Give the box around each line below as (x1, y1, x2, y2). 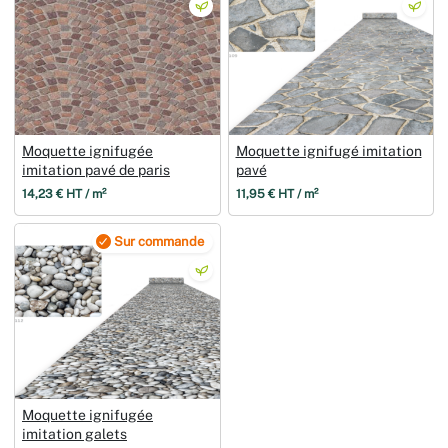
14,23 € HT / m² (22, 186, 106, 201)
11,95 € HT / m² (235, 186, 318, 201)
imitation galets (22, 425, 127, 442)
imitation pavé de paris (22, 161, 170, 178)
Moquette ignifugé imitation (235, 142, 422, 159)
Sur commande (113, 233, 204, 250)
